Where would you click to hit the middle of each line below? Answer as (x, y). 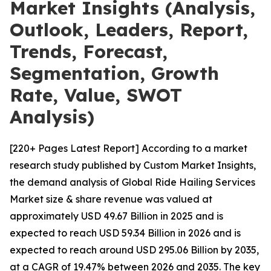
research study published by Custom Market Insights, (133, 165)
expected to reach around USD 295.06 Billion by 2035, (134, 250)
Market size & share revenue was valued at (111, 199)
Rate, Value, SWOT (96, 95)
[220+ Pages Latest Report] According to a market (129, 148)
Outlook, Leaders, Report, (129, 30)
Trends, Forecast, (89, 51)
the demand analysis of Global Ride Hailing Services (132, 182)
